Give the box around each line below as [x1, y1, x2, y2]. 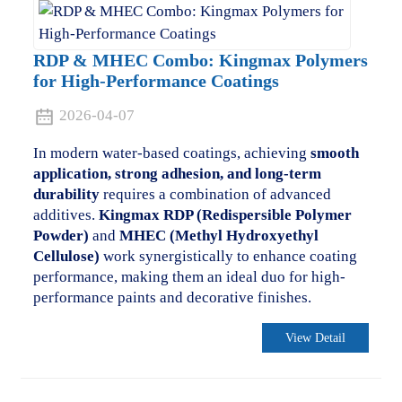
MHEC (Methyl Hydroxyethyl [118, 226, 319, 244]
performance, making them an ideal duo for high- [32, 267, 345, 285]
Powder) [32, 226, 89, 244]
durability [32, 185, 100, 203]
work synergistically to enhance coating [99, 247, 357, 265]
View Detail [285, 330, 346, 345]
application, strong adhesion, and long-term [32, 164, 321, 182]
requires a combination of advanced [99, 185, 331, 203]
